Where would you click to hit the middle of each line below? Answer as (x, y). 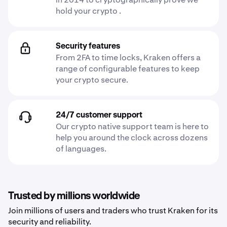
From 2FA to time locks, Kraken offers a (128, 58)
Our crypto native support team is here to (132, 126)
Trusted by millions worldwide (74, 196)
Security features (88, 47)
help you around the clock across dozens (132, 138)
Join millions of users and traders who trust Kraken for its (113, 211)
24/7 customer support (99, 116)
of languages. (81, 149)
